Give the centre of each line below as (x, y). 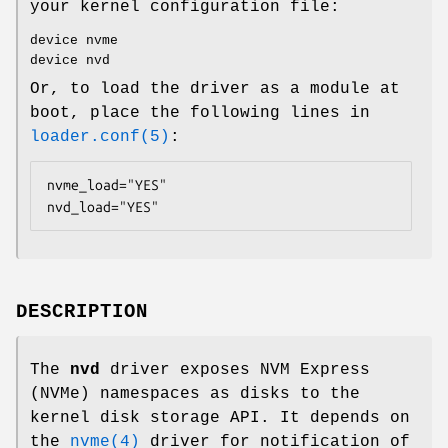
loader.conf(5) (100, 136)
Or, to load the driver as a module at (215, 88)
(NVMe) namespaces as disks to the (195, 393)
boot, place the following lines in (200, 112)
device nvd (70, 60)
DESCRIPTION (82, 311)
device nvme (74, 40)
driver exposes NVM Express (235, 369)
